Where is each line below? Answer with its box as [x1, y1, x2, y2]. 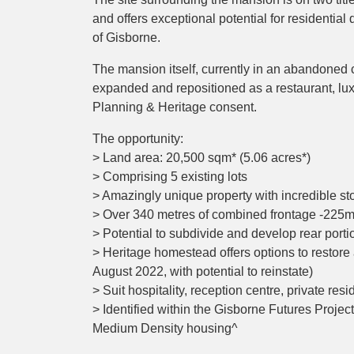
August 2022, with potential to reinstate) [92, 265, 313, 278]
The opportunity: [92, 132, 183, 145]
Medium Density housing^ [92, 322, 238, 335]
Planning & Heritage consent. [92, 100, 257, 114]
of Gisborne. [92, 31, 160, 44]
